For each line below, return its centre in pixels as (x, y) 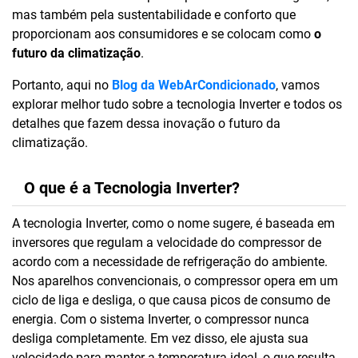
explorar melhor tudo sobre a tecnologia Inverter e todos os (177, 104)
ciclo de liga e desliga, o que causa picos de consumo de (171, 300)
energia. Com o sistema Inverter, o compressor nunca (161, 319)
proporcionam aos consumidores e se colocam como (163, 34)
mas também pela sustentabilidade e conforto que (154, 15)
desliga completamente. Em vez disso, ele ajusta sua (160, 338)
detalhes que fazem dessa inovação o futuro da (146, 123)
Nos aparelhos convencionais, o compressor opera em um (175, 281)
